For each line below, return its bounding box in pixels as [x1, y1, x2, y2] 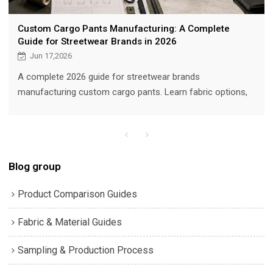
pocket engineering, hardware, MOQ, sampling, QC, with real [17, 102, 253, 113]
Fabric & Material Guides [18, 216, 122, 228]
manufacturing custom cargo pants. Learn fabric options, [17, 87, 247, 98]
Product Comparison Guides [18, 188, 138, 200]
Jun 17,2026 [29, 51, 72, 61]
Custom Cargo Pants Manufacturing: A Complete [17, 23, 230, 35]
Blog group [9, 160, 62, 172]
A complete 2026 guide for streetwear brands [17, 71, 200, 83]
